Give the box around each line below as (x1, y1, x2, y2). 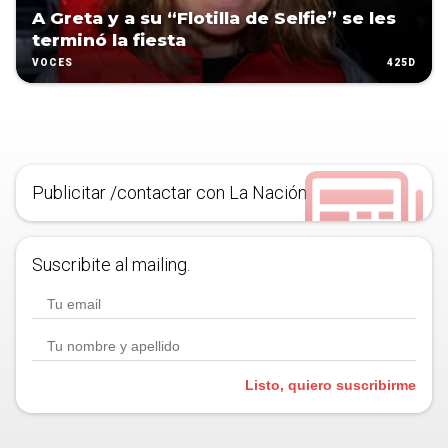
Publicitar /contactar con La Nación (32, 182, 307, 204)
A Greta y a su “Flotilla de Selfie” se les (32, 8, 396, 29)
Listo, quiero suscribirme (245, 377, 416, 394)
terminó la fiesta (32, 30, 186, 51)
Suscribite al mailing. (32, 254, 190, 276)
